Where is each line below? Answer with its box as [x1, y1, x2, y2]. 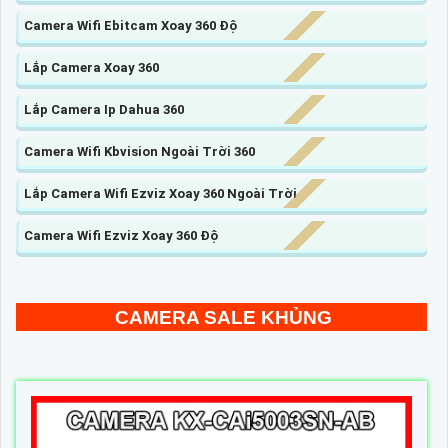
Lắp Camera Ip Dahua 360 [24, 102, 184, 118]
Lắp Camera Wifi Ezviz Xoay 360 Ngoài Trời [24, 186, 297, 202]
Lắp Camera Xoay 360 [24, 60, 159, 76]
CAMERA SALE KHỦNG [115, 307, 332, 329]
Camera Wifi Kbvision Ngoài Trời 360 [24, 144, 255, 160]
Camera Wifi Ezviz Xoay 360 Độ [24, 228, 218, 244]
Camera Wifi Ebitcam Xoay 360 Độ [24, 18, 237, 34]
